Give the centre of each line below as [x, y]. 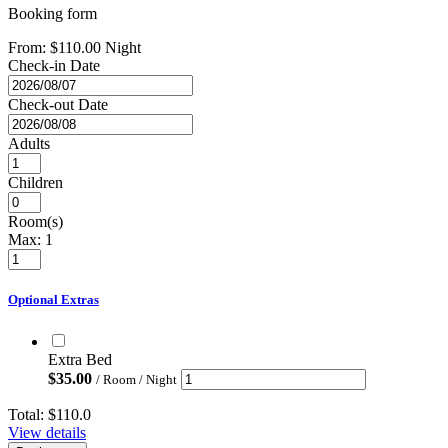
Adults [29, 144]
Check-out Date [58, 105]
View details [47, 432]
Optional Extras [53, 300]
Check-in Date [54, 66]
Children [35, 183]
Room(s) [35, 222]
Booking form [52, 14]
